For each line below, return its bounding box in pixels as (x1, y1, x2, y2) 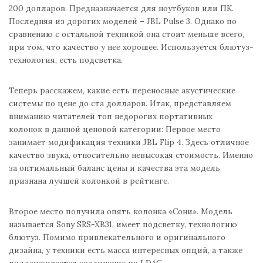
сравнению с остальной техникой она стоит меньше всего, (9, 28, 244, 39)
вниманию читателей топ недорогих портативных (9, 110, 213, 122)
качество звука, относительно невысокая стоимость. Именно (9, 149, 253, 160)
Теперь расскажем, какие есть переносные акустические (9, 85, 235, 96)
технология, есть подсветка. (9, 54, 123, 65)
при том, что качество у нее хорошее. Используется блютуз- (9, 41, 254, 52)
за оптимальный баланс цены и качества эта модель (9, 162, 220, 173)
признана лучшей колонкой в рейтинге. (9, 175, 169, 186)
